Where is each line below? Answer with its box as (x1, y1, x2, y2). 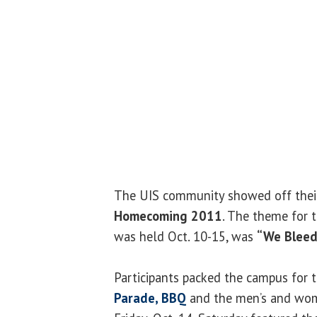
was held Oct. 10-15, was (114, 227, 257, 245)
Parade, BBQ (114, 289, 186, 306)
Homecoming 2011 (114, 207, 222, 224)
